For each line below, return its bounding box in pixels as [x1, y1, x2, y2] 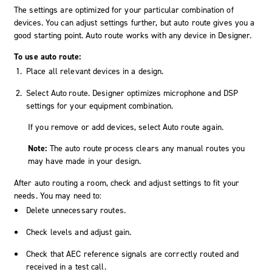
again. [200, 121, 223, 133]
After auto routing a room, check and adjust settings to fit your [14, 177, 240, 189]
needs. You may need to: [14, 189, 102, 202]
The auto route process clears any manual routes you [49, 142, 245, 154]
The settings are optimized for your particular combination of [14, 4, 234, 16]
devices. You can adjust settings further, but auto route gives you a [14, 16, 255, 29]
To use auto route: [14, 50, 81, 63]
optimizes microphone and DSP [124, 87, 239, 99]
